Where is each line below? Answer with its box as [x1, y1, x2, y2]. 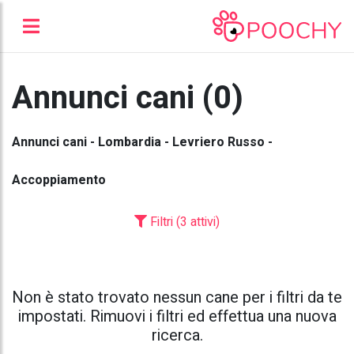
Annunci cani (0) [12, 74, 243, 122]
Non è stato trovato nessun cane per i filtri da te [12, 285, 342, 309]
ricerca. [151, 323, 203, 347]
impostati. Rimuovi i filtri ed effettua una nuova [17, 304, 337, 328]
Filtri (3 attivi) [147, 212, 220, 232]
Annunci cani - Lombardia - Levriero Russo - [12, 132, 273, 152]
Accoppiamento [12, 170, 106, 190]
